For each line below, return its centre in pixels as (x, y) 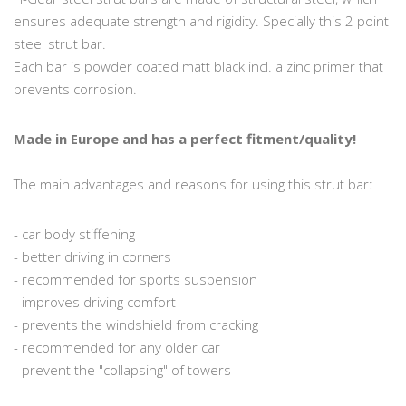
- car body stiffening (74, 233)
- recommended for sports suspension (135, 279)
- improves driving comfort (95, 301)
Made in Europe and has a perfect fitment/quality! (185, 138)
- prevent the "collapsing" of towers (122, 369)
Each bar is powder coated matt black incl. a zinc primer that (198, 66)
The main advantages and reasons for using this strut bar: (193, 184)
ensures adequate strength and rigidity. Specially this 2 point (201, 20)
